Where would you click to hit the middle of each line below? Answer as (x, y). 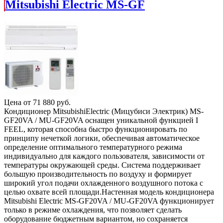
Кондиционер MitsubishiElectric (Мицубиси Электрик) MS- (104, 111)
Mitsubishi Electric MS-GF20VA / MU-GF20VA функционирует (109, 201)
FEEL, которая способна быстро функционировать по (96, 129)
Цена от (18, 102)
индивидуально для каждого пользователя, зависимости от (104, 156)
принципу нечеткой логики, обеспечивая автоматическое (102, 138)
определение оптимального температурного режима (93, 147)
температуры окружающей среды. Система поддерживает (102, 165)
